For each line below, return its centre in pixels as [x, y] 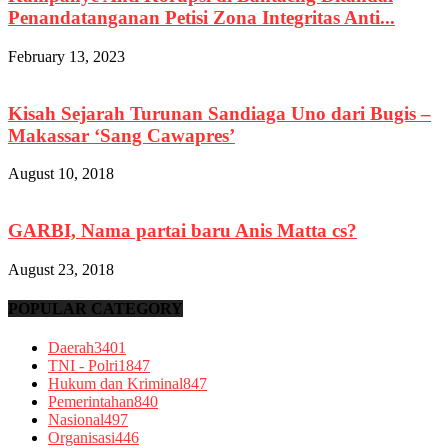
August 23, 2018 [61, 269]
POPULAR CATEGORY [95, 309]
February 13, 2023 [66, 56]
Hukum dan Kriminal [115, 384]
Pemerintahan [91, 402]
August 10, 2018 [61, 174]
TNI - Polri [83, 366]
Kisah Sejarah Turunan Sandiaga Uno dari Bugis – [219, 113]
